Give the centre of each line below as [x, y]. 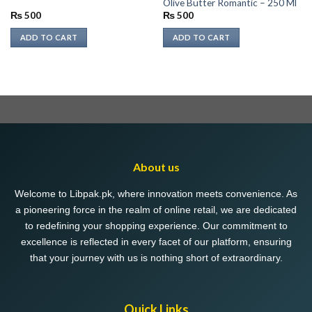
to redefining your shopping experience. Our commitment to [156, 225]
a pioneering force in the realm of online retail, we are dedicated [156, 209]
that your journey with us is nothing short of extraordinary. [156, 257]
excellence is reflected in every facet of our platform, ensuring [156, 241]
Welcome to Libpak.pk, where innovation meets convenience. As [156, 193]
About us [156, 166]
